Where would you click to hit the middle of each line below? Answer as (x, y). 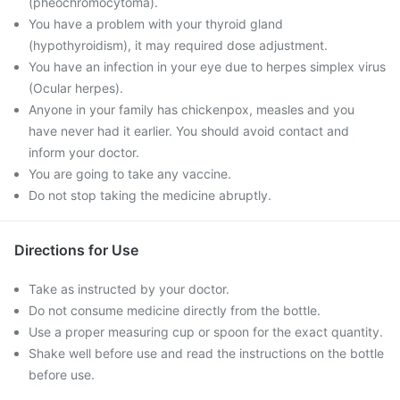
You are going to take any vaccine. (130, 174)
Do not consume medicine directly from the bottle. (175, 310)
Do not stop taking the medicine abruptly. (150, 195)
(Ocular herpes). (76, 88)
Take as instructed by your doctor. (129, 289)
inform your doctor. (84, 152)
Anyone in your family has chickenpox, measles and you (192, 109)
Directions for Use (76, 250)
